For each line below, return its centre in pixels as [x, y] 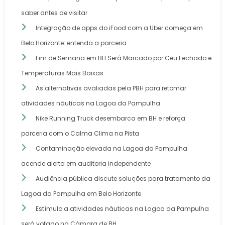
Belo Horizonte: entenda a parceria [74, 43]
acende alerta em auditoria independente [86, 164]
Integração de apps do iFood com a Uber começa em [119, 28]
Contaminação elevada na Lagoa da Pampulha [111, 149]
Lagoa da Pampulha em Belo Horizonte [81, 194]
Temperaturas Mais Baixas [62, 73]
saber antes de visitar [54, 13]
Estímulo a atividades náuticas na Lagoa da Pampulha [122, 209]
